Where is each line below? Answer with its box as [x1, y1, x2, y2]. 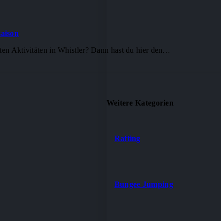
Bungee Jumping [114, 180, 173, 188]
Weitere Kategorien [106, 98, 174, 107]
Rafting [114, 134, 141, 143]
